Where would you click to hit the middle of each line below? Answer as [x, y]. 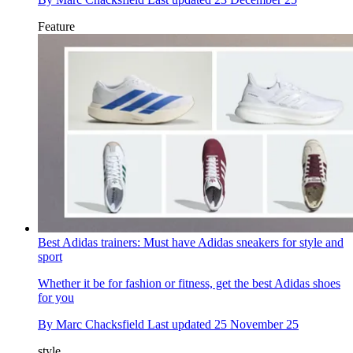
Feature [56, 26]
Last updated [181, 324]
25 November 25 [256, 324]
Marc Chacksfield [100, 324]
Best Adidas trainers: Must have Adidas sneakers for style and [191, 242]
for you [56, 297]
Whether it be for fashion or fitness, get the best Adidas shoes [189, 283]
